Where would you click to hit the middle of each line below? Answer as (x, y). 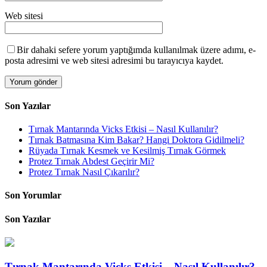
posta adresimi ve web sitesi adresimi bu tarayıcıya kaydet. (114, 60)
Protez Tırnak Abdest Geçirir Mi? (91, 162)
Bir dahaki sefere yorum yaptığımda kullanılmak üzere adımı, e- (136, 49)
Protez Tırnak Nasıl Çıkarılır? (84, 172)
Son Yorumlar (33, 195)
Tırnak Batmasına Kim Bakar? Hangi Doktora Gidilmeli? (136, 140)
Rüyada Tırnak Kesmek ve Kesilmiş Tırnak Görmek (127, 151)
